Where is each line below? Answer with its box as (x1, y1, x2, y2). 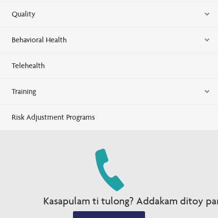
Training (12, 86, 36, 96)
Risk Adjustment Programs (12, 112, 95, 122)
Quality (12, 9, 36, 18)
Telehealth (12, 60, 45, 70)
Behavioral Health (12, 35, 67, 44)
